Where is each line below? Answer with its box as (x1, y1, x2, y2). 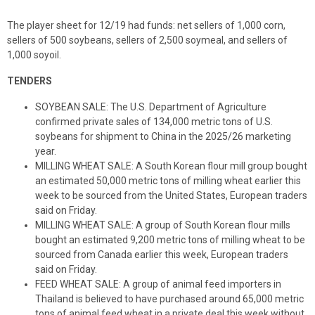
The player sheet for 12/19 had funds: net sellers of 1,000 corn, (7, 19, 285, 31)
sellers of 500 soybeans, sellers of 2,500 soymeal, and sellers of (7, 34, 288, 46)
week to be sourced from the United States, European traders (35, 189, 307, 201)
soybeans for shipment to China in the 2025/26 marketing (35, 130, 291, 142)
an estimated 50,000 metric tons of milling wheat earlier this (35, 174, 301, 186)
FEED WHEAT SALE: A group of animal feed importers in (35, 278, 281, 290)
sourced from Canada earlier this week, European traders (35, 248, 288, 260)
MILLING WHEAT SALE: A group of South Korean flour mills (35, 219, 290, 231)
